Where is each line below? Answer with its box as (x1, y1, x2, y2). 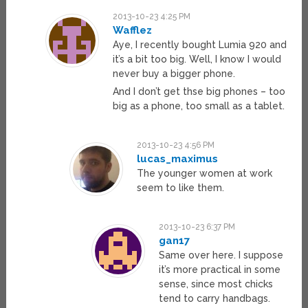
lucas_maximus (137, 153, 219, 166)
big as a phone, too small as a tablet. (112, 100, 285, 112)
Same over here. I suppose (159, 250, 284, 261)
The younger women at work (137, 168, 273, 179)
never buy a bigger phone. (112, 68, 235, 80)
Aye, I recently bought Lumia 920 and (112, 39, 287, 51)
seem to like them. (137, 182, 225, 194)
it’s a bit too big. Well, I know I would (112, 54, 281, 65)
